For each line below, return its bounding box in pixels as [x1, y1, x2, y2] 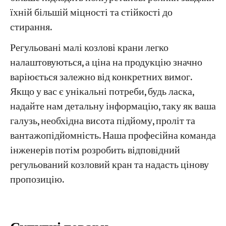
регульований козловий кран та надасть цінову [10, 157, 209, 174]
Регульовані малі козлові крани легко [10, 40, 168, 57]
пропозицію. [10, 172, 64, 189]
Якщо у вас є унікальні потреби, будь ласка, [10, 84, 194, 101]
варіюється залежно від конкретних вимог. [10, 69, 192, 86]
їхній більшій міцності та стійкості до [10, 4, 173, 21]
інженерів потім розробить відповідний [10, 142, 180, 159]
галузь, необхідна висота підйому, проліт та [10, 113, 195, 130]
